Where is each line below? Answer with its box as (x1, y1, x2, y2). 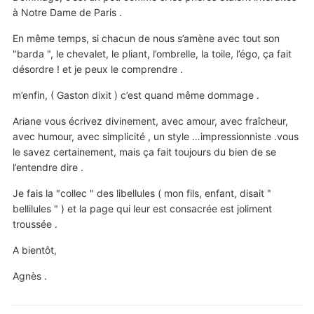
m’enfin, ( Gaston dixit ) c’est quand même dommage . (12, 89, 259, 102)
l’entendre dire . (12, 161, 83, 174)
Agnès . (12, 270, 47, 282)
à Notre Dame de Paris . (12, 6, 122, 19)
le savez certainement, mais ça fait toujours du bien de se (12, 146, 276, 158)
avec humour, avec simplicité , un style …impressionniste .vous (12, 130, 299, 143)
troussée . (12, 218, 57, 231)
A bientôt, (12, 244, 57, 257)
